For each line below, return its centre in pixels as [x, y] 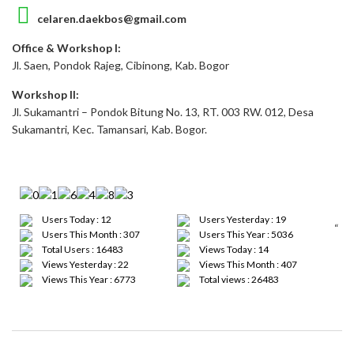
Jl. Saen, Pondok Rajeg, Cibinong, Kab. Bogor [121, 65]
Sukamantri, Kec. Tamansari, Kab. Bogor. [109, 129]
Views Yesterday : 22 [85, 265]
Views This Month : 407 [247, 265]
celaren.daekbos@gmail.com [108, 19]
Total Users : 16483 [82, 250]
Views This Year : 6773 [88, 280]
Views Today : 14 [233, 250]
